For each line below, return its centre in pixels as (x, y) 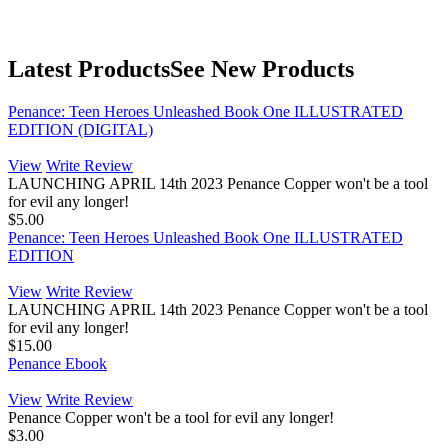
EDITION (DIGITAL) (80, 130)
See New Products (262, 69)
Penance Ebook (57, 364)
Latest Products (89, 69)
